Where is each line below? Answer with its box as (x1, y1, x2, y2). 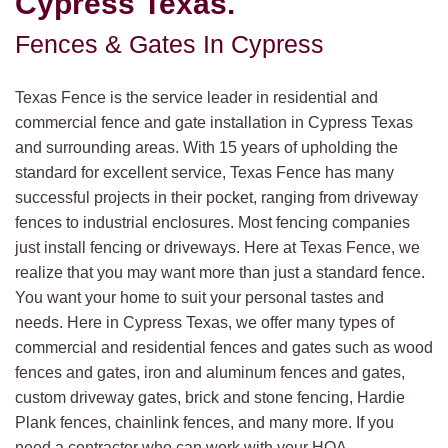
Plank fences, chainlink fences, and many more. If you (15, 414, 394, 432)
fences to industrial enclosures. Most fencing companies (15, 214, 410, 232)
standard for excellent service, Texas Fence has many (15, 164, 394, 182)
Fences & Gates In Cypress (15, 31, 324, 59)
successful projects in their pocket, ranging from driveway (15, 189, 418, 207)
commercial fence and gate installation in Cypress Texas (15, 114, 413, 132)
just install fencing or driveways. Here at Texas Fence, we (15, 239, 420, 257)
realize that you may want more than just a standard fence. (15, 264, 425, 282)
